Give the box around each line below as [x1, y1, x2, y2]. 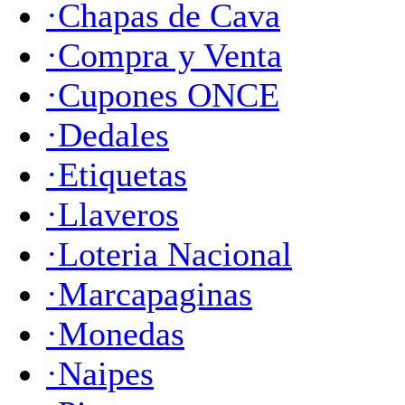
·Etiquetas [46, 155, 187, 193]
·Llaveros [46, 195, 179, 233]
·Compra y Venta [46, 36, 282, 74]
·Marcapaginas [46, 275, 252, 313]
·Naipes [46, 354, 154, 392]
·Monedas [46, 315, 184, 353]
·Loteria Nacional [46, 235, 292, 273]
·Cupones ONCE [46, 76, 279, 114]
